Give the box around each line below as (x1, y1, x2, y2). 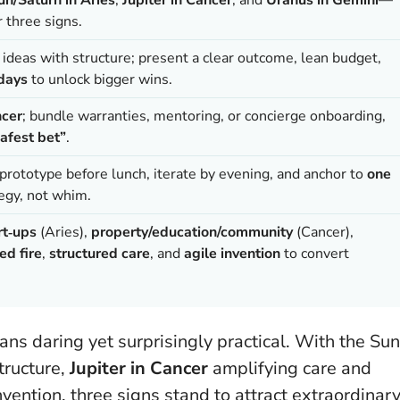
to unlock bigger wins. (28, 69, 172, 89)
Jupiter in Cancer (70, 355, 208, 380)
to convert (280, 243, 349, 263)
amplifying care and (208, 355, 371, 380)
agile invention (184, 243, 280, 263)
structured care (49, 243, 150, 263)
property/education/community (91, 221, 293, 242)
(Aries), (37, 221, 91, 242)
